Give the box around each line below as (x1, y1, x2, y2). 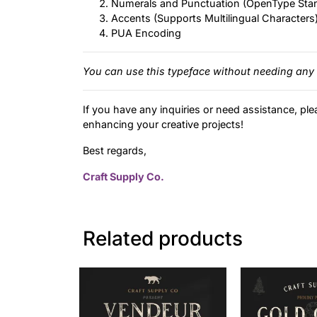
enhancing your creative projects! (83, 118, 243, 131)
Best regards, (83, 144, 146, 157)
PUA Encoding (111, 27, 181, 40)
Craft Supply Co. (83, 171, 164, 183)
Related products (83, 226, 243, 250)
